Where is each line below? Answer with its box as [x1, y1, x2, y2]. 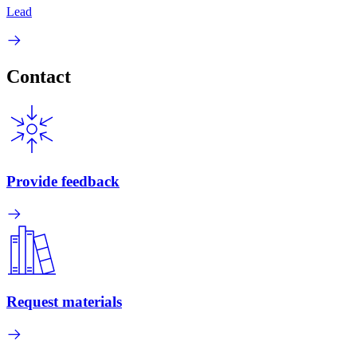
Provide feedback [6, 173, 120, 190]
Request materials [6, 293, 122, 311]
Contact [6, 66, 71, 88]
